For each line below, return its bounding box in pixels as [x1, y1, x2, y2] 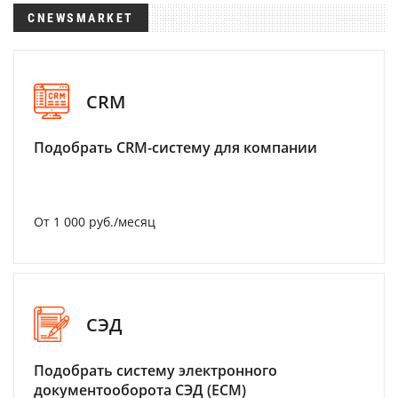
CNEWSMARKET [28, 11, 134, 25]
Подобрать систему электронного [34, 361, 277, 380]
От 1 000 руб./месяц [34, 213, 155, 230]
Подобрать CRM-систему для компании [34, 138, 317, 157]
